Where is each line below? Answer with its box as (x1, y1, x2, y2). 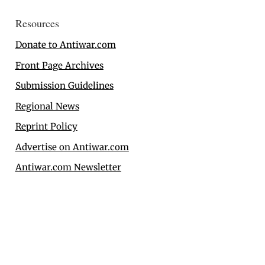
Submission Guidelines (15, 80, 114, 92)
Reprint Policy (15, 121, 77, 132)
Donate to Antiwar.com (15, 39, 116, 51)
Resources (15, 16, 59, 31)
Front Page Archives (15, 59, 104, 71)
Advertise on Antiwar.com (15, 141, 129, 153)
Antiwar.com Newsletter (15, 161, 121, 173)
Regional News (15, 100, 79, 112)
